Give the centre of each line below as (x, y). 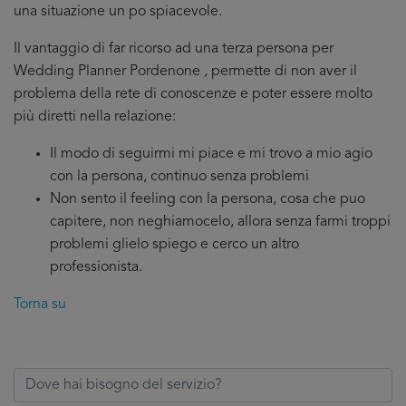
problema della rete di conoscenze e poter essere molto (193, 94)
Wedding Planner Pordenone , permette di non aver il (185, 72)
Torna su (40, 304)
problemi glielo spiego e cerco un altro (174, 245)
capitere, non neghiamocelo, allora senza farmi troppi (220, 222)
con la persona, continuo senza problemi (179, 177)
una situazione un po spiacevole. (118, 12)
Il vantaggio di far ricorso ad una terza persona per (174, 49)
